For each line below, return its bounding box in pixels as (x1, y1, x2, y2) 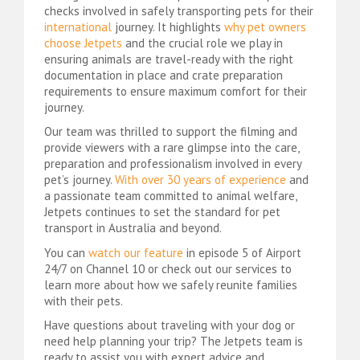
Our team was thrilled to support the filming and (44, 124, 297, 140)
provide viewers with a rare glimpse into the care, (44, 140, 299, 156)
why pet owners (224, 18, 306, 35)
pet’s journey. (44, 172, 115, 188)
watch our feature (88, 244, 183, 260)
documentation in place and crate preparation (44, 67, 283, 83)
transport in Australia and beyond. (44, 220, 222, 236)
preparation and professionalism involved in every (44, 156, 301, 172)
